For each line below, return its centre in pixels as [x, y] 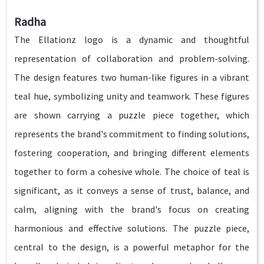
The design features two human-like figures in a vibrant [132, 77]
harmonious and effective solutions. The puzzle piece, [132, 228]
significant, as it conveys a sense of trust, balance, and [132, 191]
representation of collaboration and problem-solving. [132, 59]
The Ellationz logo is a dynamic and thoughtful [132, 40]
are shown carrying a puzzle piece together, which [132, 115]
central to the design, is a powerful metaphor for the [132, 247]
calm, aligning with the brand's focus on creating [132, 209]
